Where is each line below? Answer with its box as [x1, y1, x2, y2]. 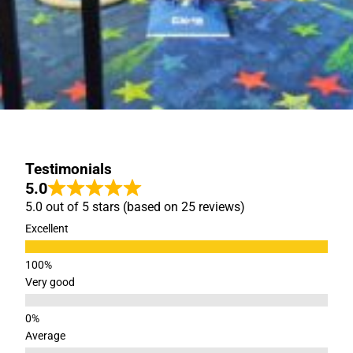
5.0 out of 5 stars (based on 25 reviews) [25, 199, 245, 215]
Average [25, 329, 65, 343]
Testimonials [25, 160, 112, 179]
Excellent [25, 222, 69, 236]
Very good [25, 276, 75, 289]
